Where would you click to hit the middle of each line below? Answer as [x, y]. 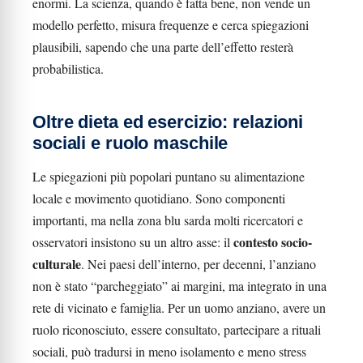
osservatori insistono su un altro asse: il [133, 242]
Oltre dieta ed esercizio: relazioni [168, 122]
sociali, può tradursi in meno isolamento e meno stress [169, 351]
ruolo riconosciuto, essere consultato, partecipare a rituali [177, 329]
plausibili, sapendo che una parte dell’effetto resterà [163, 47]
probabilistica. [68, 68]
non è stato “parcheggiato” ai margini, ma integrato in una [179, 286]
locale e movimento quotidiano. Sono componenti [159, 198]
